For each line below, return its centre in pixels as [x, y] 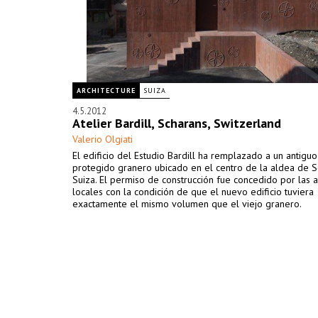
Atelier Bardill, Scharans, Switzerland [177, 123]
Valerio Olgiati [103, 139]
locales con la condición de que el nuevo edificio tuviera [193, 192]
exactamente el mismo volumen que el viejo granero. [187, 204]
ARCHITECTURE [106, 91]
